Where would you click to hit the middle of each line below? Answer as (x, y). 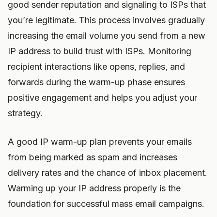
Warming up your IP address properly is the (94, 188)
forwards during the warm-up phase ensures (96, 82)
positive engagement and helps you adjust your (102, 98)
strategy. (25, 113)
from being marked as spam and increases (93, 157)
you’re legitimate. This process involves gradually (106, 20)
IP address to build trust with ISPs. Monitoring (100, 51)
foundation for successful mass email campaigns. (106, 204)
